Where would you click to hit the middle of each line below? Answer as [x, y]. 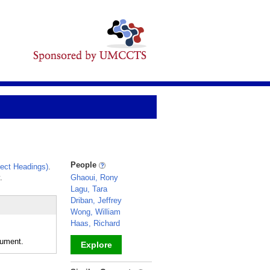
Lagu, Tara [89, 189]
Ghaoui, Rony [94, 177]
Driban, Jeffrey [96, 200]
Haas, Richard [95, 223]
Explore [96, 245]
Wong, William [96, 212]
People [85, 165]
